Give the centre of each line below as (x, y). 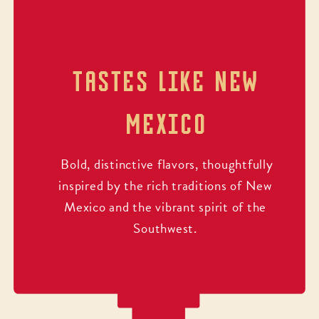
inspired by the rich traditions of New (165, 186)
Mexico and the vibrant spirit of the (165, 207)
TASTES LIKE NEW (165, 81)
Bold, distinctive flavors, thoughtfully (165, 164)
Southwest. (165, 229)
